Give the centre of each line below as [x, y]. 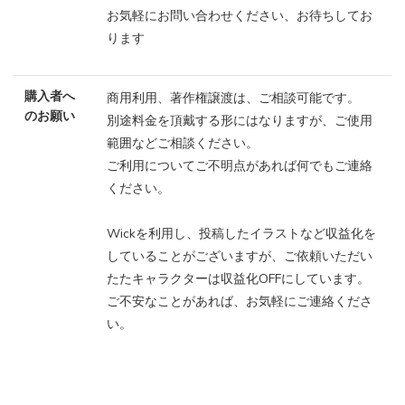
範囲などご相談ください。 [183, 144]
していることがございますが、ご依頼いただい [240, 257]
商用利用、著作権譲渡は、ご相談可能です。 [233, 99]
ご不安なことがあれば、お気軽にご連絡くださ [240, 302]
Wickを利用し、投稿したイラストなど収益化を [241, 234]
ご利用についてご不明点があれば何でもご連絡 [240, 166]
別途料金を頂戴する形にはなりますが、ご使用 [240, 121]
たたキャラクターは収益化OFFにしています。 [238, 279]
